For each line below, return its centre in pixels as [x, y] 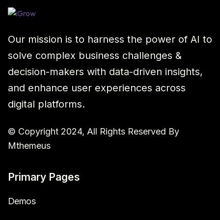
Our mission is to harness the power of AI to [110, 39]
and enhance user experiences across [97, 88]
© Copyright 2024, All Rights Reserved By [94, 131]
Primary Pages [44, 177]
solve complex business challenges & [95, 55]
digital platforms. [46, 104]
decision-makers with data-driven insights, [105, 71]
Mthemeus [29, 145]
